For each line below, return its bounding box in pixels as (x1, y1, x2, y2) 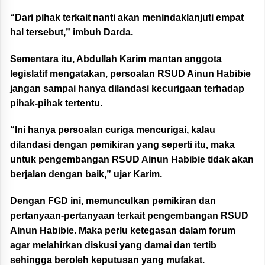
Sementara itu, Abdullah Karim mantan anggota (10, 54, 222, 64)
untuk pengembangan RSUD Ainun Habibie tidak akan (10, 154, 254, 165)
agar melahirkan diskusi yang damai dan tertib (10, 240, 216, 251)
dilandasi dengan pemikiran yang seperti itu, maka (10, 140, 235, 150)
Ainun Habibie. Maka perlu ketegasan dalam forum (10, 225, 235, 236)
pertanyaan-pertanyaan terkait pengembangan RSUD (10, 211, 248, 221)
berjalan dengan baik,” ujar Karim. (10, 169, 162, 180)
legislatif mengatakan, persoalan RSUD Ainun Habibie (10, 69, 251, 79)
